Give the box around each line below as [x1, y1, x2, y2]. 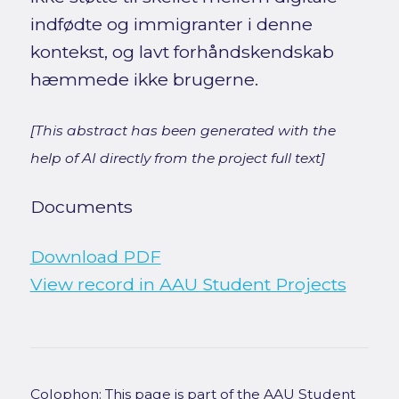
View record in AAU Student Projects [29, 273, 346, 296]
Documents [29, 196, 133, 218]
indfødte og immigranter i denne [29, 13, 313, 36]
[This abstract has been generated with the [29, 122, 336, 140]
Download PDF [29, 246, 161, 268]
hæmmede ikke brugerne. [29, 69, 258, 91]
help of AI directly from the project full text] [29, 150, 325, 167]
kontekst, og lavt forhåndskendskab [29, 41, 334, 63]
